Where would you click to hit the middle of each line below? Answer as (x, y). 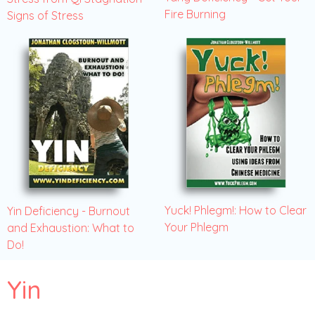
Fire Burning (195, 14)
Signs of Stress (45, 16)
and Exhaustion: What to (71, 228)
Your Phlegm (197, 227)
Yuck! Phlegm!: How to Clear (236, 211)
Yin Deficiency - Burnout (69, 211)
